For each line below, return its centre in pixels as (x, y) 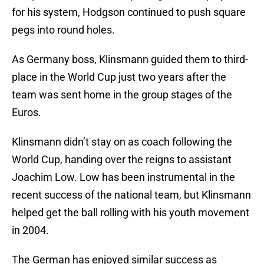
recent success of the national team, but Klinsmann (131, 195)
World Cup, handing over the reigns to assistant (122, 160)
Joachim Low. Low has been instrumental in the (123, 177)
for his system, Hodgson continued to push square (129, 12)
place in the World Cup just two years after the (119, 77)
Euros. (27, 113)
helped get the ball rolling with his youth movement (131, 213)
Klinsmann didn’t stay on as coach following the (122, 142)
